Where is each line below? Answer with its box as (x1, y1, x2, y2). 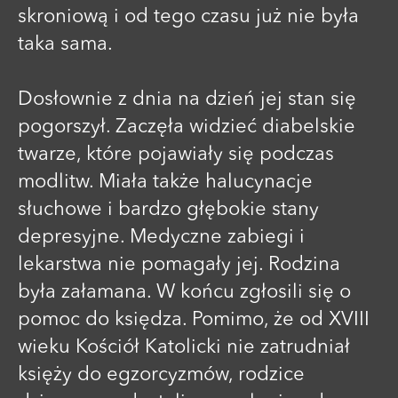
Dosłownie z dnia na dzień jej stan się (18, 89, 356, 109)
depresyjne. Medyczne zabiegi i (18, 227, 305, 247)
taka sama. (18, 34, 113, 54)
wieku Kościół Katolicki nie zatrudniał (18, 337, 350, 357)
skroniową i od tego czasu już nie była (18, 6, 359, 27)
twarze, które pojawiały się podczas (18, 144, 334, 164)
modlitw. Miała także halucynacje (18, 171, 313, 192)
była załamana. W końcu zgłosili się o (18, 282, 351, 302)
